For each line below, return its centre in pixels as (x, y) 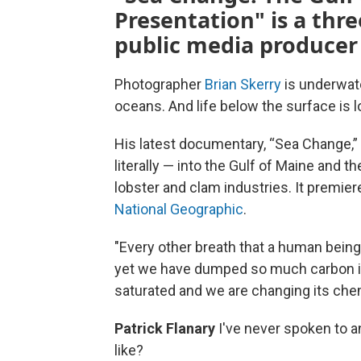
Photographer (160, 85)
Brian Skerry (243, 85)
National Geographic (179, 210)
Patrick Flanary (166, 329)
